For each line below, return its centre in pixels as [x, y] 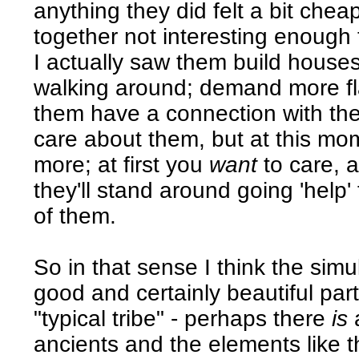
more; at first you [122, 164]
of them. [75, 216]
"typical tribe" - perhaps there [183, 318]
